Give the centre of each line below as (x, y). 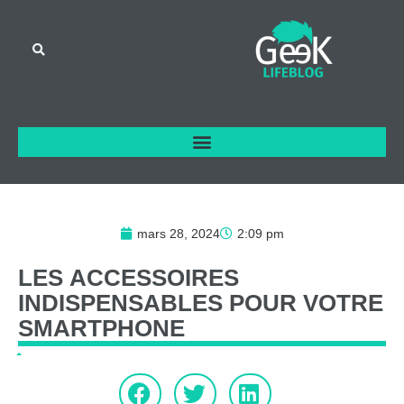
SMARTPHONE (101, 328)
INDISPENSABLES (120, 303)
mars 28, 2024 (179, 233)
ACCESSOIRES (154, 277)
